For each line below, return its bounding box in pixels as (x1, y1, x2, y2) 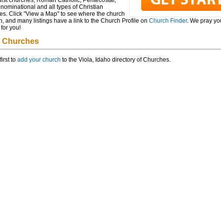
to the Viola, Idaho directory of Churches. (60, 56, 171, 63)
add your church (17, 56, 61, 63)
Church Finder (148, 17, 187, 24)
